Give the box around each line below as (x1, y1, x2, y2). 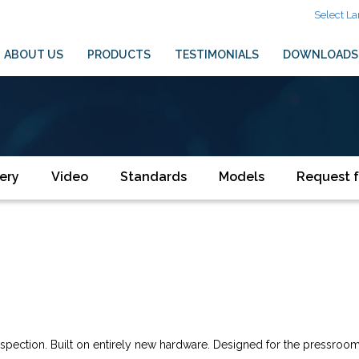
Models (219, 169, 264, 184)
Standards (120, 169, 187, 184)
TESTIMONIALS (174, 48, 259, 61)
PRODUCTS (87, 48, 151, 61)
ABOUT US (3, 48, 63, 61)
